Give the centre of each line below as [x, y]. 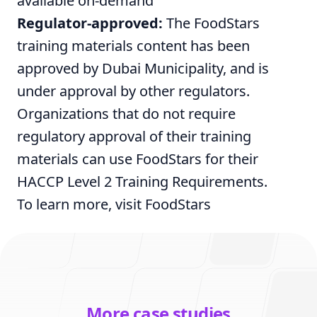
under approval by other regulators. [133, 91]
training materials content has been [133, 46]
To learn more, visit [81, 204]
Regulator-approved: [90, 23]
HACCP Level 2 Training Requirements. [142, 181]
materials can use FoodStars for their [138, 159]
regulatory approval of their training [134, 136]
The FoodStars [211, 23]
